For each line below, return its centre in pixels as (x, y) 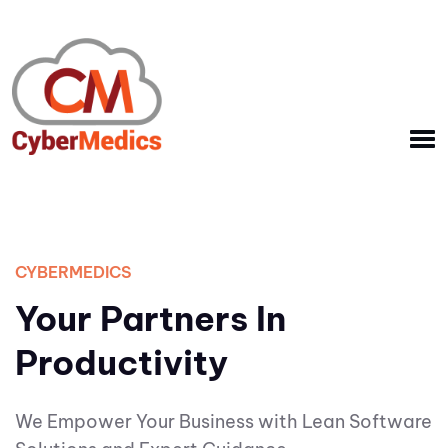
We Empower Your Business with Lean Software (223, 421)
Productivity (121, 362)
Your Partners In (150, 318)
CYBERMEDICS (73, 272)
